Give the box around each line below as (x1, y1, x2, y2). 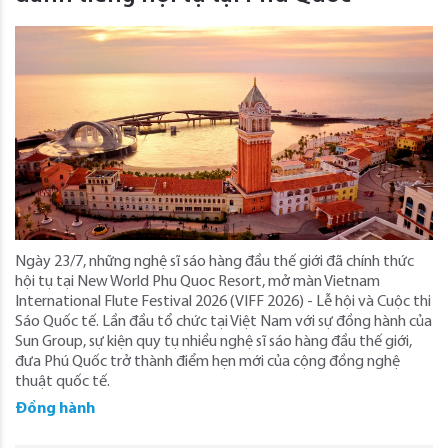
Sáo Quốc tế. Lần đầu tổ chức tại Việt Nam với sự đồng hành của (15, 313, 432, 330)
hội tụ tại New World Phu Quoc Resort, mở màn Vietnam (15, 273, 380, 290)
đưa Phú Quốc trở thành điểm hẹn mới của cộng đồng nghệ (15, 353, 400, 370)
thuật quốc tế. (15, 373, 110, 390)
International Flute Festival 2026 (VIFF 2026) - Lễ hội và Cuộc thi (15, 293, 431, 310)
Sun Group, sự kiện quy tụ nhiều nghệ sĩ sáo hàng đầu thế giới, (15, 333, 412, 350)
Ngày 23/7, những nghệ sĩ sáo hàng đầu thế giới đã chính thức (15, 253, 414, 270)
